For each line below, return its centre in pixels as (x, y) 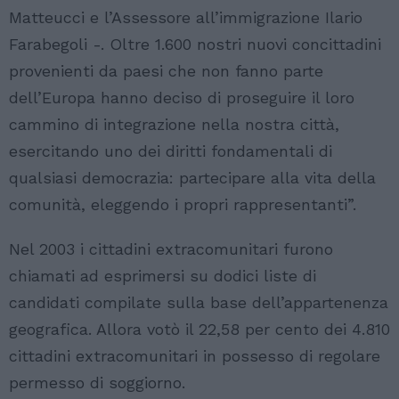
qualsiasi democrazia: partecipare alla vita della (192, 178)
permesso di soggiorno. (97, 383)
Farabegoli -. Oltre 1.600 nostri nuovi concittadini (195, 45)
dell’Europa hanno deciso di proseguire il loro (182, 98)
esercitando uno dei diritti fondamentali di (171, 151)
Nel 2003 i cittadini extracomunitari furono (171, 249)
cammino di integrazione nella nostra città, (174, 125)
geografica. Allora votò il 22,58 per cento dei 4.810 (199, 330)
